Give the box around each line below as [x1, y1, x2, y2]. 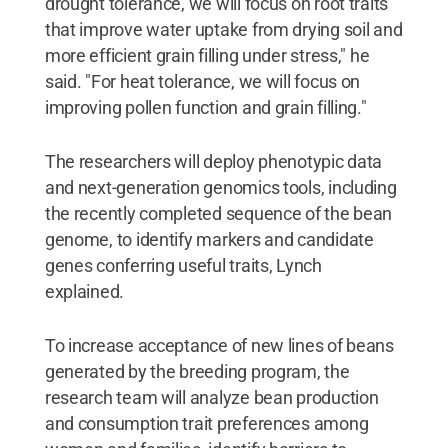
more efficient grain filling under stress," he [44, 44, 370, 66]
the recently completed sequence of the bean [44, 202, 393, 224]
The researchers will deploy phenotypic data [44, 150, 383, 172]
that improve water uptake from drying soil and [44, 18, 403, 40]
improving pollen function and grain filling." [44, 96, 367, 118]
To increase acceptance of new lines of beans [44, 334, 394, 356]
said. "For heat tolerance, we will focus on [44, 70, 361, 92]
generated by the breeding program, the [44, 360, 350, 382]
